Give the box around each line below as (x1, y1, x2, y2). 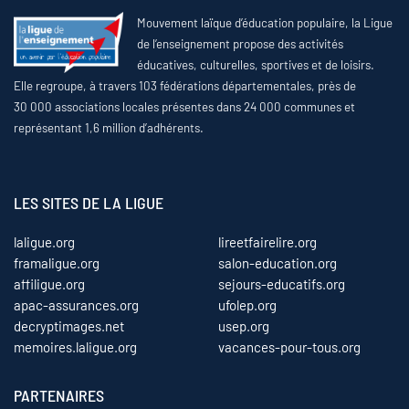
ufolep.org (218, 297, 277, 313)
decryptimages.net (14, 318, 124, 334)
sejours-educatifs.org (218, 276, 345, 292)
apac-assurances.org (14, 297, 139, 313)
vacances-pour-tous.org (218, 339, 361, 355)
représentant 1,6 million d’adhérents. (14, 121, 204, 135)
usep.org (218, 318, 269, 334)
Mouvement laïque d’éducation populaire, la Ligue (137, 16, 393, 30)
